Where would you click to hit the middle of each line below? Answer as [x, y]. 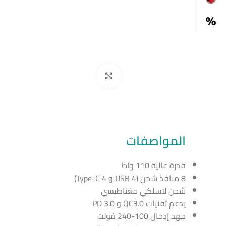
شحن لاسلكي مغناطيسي [143, 190]
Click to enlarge [73, 76]
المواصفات [156, 140]
